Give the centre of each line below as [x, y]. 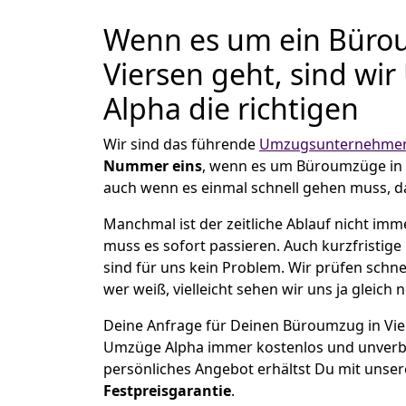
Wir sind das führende [181, 144]
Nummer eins [153, 166]
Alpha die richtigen [231, 108]
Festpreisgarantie [167, 391]
